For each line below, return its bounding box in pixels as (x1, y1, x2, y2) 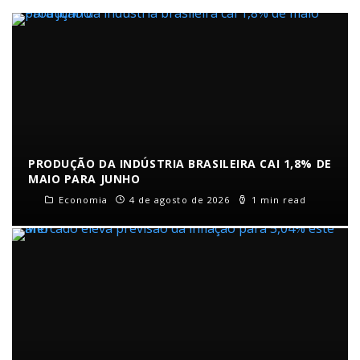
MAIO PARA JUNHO (28, 171, 141, 187)
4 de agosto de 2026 (129, 194, 231, 207)
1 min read (247, 194, 307, 207)
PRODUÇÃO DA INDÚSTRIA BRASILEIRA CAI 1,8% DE (28, 156, 332, 172)
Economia (58, 194, 108, 207)
